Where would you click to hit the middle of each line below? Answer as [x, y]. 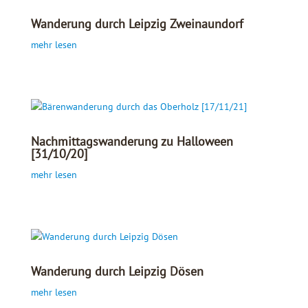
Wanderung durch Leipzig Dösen [117, 271]
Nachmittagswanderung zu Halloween [132, 141]
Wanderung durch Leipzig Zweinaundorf [137, 23]
